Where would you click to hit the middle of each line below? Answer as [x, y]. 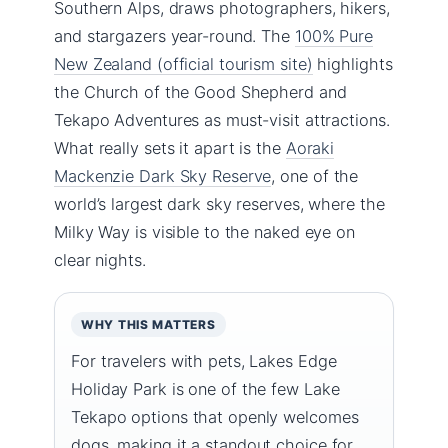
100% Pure [334, 35]
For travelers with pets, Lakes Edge [204, 360]
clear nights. [100, 259]
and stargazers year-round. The [174, 35]
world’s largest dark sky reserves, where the [219, 203]
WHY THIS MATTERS [148, 324]
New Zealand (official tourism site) [183, 63]
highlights [352, 63]
